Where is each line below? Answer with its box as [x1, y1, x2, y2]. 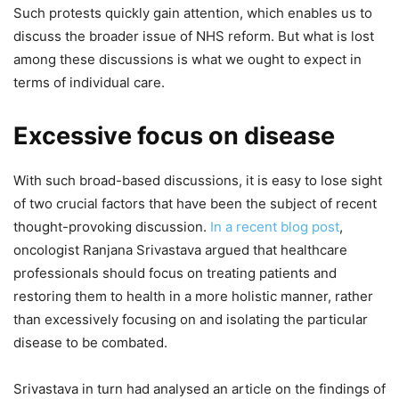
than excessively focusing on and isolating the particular [13, 310, 368, 328]
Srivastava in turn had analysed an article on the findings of [13, 379, 386, 397]
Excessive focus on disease [13, 120, 335, 151]
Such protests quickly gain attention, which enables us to [13, 4, 372, 21]
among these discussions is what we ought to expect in [13, 50, 362, 68]
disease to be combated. [13, 333, 167, 351]
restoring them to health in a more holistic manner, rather [13, 287, 373, 305]
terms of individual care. [13, 73, 165, 91]
